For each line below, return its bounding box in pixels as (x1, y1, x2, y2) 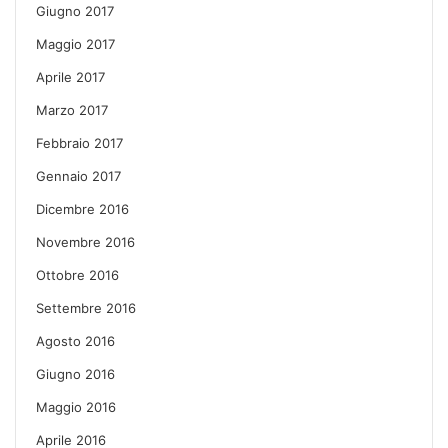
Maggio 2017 (36, 35, 115, 52)
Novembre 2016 (36, 233, 135, 250)
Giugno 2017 (36, 2, 114, 19)
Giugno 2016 (36, 365, 115, 382)
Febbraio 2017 (36, 134, 123, 151)
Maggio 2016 (36, 398, 116, 415)
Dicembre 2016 (36, 200, 129, 217)
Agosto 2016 (36, 332, 115, 349)
